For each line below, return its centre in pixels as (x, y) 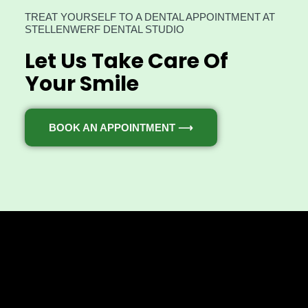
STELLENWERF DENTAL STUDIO (104, 30)
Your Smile (81, 84)
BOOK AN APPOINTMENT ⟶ (121, 128)
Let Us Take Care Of (126, 61)
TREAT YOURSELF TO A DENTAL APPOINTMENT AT (150, 17)
